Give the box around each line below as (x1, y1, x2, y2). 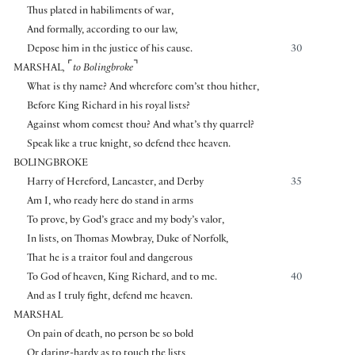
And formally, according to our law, (26, 25, 177, 36)
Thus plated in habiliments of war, (26, 6, 174, 17)
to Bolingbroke (73, 63, 133, 74)
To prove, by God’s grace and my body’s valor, (26, 215, 224, 227)
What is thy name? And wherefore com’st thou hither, (26, 82, 259, 94)
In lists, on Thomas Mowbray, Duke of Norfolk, (26, 234, 228, 246)
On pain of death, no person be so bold (26, 329, 193, 341)
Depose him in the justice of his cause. (26, 44, 193, 55)
